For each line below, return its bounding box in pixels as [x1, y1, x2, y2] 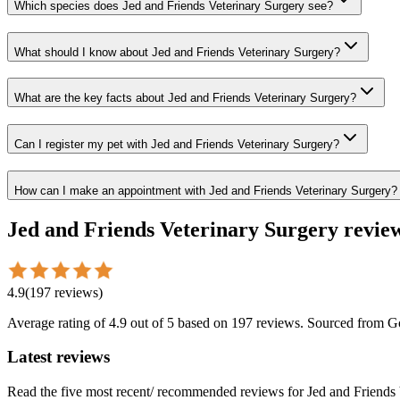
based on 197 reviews [174, 314, 300, 330]
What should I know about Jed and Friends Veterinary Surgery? [14, 45, 340, 59]
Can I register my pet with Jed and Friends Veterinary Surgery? [14, 137, 339, 151]
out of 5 [127, 314, 174, 330]
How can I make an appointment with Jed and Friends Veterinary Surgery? [14, 183, 397, 197]
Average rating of [7, 314, 109, 330]
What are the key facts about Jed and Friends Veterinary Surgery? [14, 91, 356, 105]
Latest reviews [7, 347, 110, 367]
